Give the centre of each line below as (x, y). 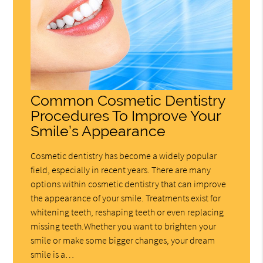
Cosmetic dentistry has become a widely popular (124, 156)
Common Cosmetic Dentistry (128, 101)
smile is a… (53, 254)
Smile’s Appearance (98, 131)
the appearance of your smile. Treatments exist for (126, 198)
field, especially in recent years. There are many (121, 170)
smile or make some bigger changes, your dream (123, 240)
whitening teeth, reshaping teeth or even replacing (127, 212)
